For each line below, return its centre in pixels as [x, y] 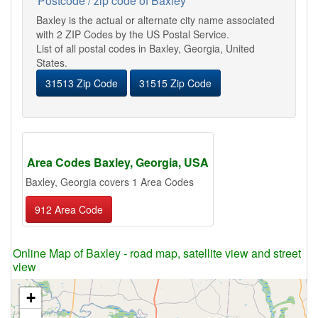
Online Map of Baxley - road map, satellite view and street [157, 253]
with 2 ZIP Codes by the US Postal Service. [133, 34]
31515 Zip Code [175, 83]
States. [52, 62]
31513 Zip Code [82, 83]
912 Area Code [69, 209]
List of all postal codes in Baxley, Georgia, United [146, 48]
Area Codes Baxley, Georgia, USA [118, 162]
